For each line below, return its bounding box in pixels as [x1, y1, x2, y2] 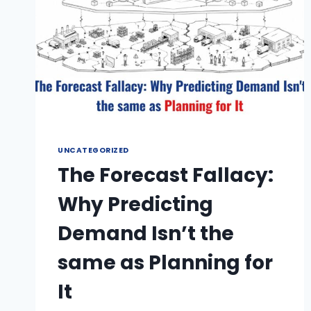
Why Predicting [58, 191, 213, 219]
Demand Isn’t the [58, 220, 234, 248]
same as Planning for [58, 249, 273, 277]
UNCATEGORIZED [58, 145, 129, 156]
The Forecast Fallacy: [58, 162, 274, 190]
